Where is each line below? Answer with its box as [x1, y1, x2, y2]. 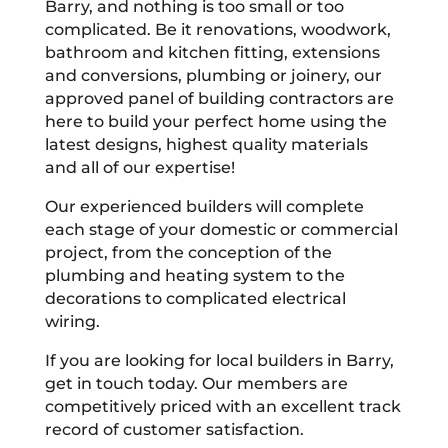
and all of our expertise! [44, 157, 235, 177]
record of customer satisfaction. [44, 419, 304, 439]
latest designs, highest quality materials [44, 134, 368, 154]
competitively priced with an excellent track [44, 396, 401, 416]
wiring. [44, 311, 100, 331]
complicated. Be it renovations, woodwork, [44, 19, 391, 39]
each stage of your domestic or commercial [44, 219, 398, 239]
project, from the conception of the [44, 242, 332, 262]
